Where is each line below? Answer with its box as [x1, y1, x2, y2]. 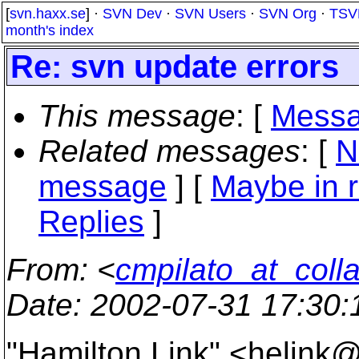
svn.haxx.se [10, 6, 86, 22]
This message [38, 99, 236, 133]
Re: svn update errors [10, 49, 339, 84]
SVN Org [259, 6, 317, 22]
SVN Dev [103, 6, 162, 22]
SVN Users [175, 6, 246, 22]
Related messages [38, 134, 301, 168]
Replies [38, 204, 144, 239]
